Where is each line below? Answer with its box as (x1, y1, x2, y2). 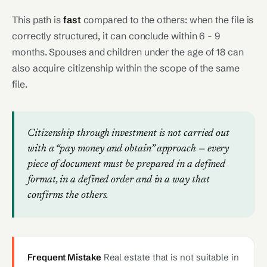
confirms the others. (27, 190, 109, 201)
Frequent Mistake (27, 252, 101, 263)
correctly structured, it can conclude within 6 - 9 (12, 30, 221, 42)
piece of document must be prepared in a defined (27, 159, 226, 170)
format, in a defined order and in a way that (27, 175, 210, 185)
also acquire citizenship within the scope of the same (12, 62, 240, 74)
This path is (12, 14, 63, 26)
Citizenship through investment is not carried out (27, 128, 230, 139)
